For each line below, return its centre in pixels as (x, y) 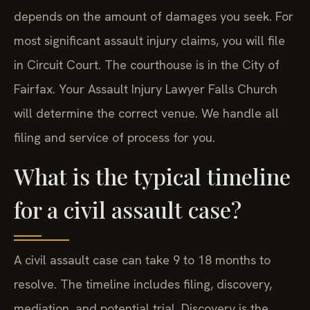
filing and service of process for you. (115, 138)
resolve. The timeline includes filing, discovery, (143, 284)
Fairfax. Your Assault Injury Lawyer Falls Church (146, 89)
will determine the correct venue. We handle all (146, 113)
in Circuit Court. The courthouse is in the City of (147, 65)
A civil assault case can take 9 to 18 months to (142, 259)
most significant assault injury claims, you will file (149, 41)
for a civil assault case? (128, 209)
